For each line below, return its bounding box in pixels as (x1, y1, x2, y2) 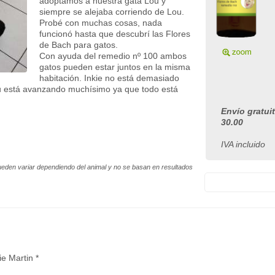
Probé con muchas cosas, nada (39, 18, 162, 28)
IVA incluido (221, 139, 265, 149)
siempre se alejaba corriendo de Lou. (39, 7, 184, 17)
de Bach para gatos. (39, 40, 118, 50)
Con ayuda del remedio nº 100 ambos (39, 51, 187, 61)
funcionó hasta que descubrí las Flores (39, 29, 190, 39)
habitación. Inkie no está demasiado (39, 73, 179, 83)
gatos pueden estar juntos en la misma (39, 62, 190, 72)
